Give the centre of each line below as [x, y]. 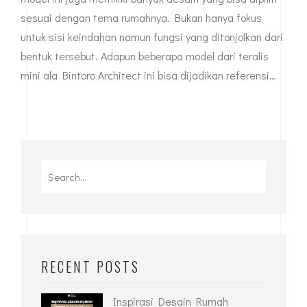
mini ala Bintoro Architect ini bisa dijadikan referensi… [148, 75]
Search [58, 170]
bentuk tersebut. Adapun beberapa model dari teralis [145, 56]
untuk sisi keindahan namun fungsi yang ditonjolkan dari [152, 37]
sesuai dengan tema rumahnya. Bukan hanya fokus [141, 18]
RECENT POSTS [90, 267]
